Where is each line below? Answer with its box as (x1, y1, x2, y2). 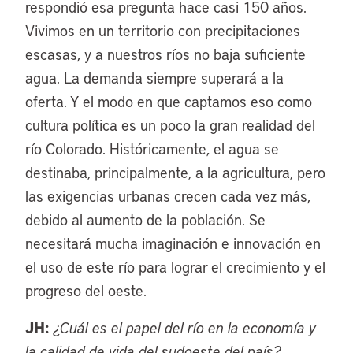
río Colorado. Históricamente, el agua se (25, 139, 279, 158)
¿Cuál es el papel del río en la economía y (54, 318, 316, 337)
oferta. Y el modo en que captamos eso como (25, 91, 312, 111)
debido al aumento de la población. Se (25, 210, 266, 229)
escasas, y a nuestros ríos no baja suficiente (25, 44, 306, 64)
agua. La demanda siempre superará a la (25, 68, 284, 87)
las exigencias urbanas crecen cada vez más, (25, 186, 310, 206)
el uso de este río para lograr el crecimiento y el (25, 257, 325, 277)
